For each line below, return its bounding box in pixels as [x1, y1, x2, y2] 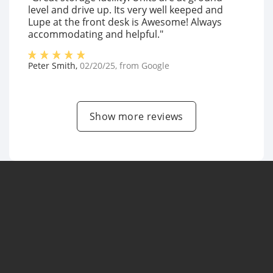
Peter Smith [28, 60, 76, 72]
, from [115, 60, 141, 72]
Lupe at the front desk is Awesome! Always [28, 15, 222, 29]
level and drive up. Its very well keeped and [28, 3, 223, 17]
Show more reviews [90, 110, 183, 124]
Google [141, 60, 169, 72]
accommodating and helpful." [28, 27, 163, 41]
